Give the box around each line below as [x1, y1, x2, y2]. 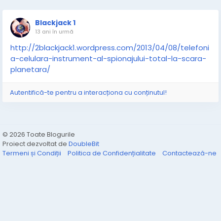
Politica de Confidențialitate [68, 148, 157, 158]
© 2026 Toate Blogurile [2, 130, 75, 139]
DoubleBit [69, 139, 99, 148]
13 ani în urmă [35, 28, 74, 36]
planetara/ [10, 64, 50, 74]
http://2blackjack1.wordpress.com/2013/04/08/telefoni [10, 42, 209, 53]
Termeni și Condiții [2, 148, 63, 158]
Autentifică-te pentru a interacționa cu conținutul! [10, 88, 167, 97]
